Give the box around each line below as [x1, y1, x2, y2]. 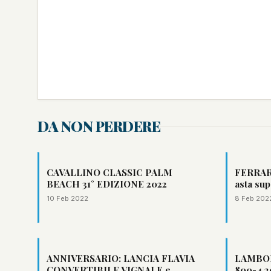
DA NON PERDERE [38, 116, 161, 135]
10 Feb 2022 [47, 194, 88, 203]
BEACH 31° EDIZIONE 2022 [47, 178, 167, 190]
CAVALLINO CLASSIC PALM [47, 166, 172, 178]
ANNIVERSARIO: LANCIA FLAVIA [47, 252, 195, 264]
